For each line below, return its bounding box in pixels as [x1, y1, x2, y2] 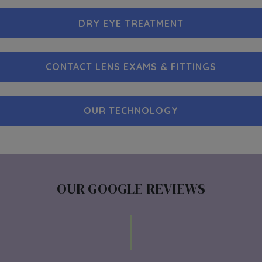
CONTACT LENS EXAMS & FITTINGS [46, 61, 216, 73]
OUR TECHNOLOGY [84, 105, 178, 117]
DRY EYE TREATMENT [78, 17, 184, 29]
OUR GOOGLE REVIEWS [56, 178, 206, 198]
